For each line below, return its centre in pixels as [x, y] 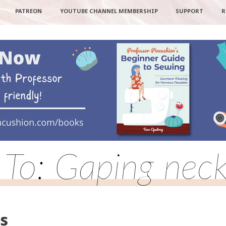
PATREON [28, 11]
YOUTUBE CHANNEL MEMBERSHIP [109, 11]
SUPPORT [190, 11]
